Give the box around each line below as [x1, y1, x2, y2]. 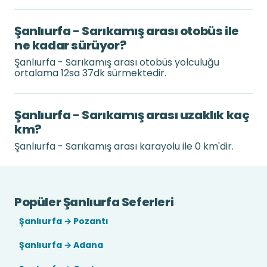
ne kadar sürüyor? [14, 37, 127, 54]
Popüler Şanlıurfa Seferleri [14, 194, 174, 210]
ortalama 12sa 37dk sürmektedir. [14, 66, 166, 80]
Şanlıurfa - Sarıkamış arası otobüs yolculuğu [14, 55, 219, 69]
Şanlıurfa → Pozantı [19, 215, 108, 227]
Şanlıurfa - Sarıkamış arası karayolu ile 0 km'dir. [14, 139, 234, 153]
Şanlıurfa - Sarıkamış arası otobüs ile [14, 23, 239, 39]
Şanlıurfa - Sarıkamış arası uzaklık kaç [14, 107, 250, 123]
